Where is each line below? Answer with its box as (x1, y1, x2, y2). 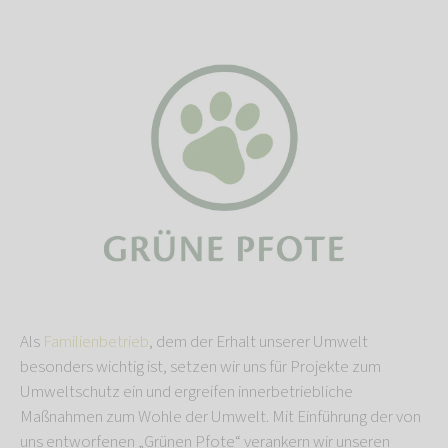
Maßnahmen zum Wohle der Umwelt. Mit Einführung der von (20, 404, 421, 429)
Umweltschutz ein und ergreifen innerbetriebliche (20, 379, 353, 404)
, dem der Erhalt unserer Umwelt (149, 329, 368, 354)
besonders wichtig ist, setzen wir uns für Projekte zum (20, 354, 381, 379)
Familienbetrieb (43, 329, 149, 354)
